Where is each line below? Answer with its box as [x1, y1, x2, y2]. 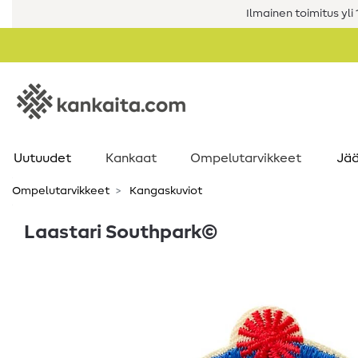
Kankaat [105, 152, 157, 165]
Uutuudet [13, 152, 71, 165]
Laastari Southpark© [24, 223, 217, 242]
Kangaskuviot [127, 185, 202, 197]
